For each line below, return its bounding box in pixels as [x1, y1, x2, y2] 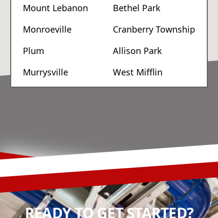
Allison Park [113, 45, 162, 56]
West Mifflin [113, 66, 163, 78]
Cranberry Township [113, 23, 195, 35]
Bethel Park [113, 2, 161, 14]
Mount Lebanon [23, 2, 88, 14]
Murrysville [23, 66, 68, 78]
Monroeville [23, 23, 72, 35]
